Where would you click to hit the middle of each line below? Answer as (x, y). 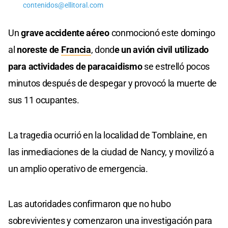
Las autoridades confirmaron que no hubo (90, 204)
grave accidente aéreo (66, 33)
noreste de (39, 49)
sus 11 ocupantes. (44, 100)
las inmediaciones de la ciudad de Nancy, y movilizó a (111, 152)
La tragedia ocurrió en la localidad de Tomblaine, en (108, 135)
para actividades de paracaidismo (76, 66)
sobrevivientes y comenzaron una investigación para (110, 220)
